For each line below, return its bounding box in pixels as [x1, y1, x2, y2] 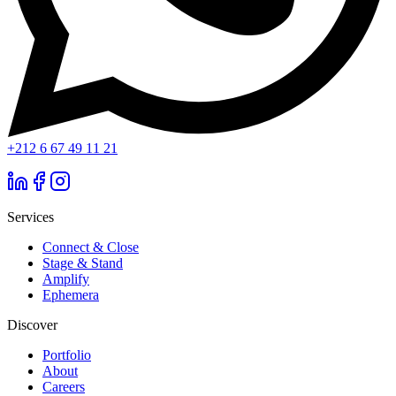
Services [7, 209, 54, 225]
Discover [7, 316, 57, 332]
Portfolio [42, 346, 91, 362]
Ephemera [42, 286, 99, 302]
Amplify [42, 270, 89, 286]
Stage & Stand [42, 255, 123, 270]
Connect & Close [42, 239, 139, 255]
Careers [42, 378, 85, 394]
